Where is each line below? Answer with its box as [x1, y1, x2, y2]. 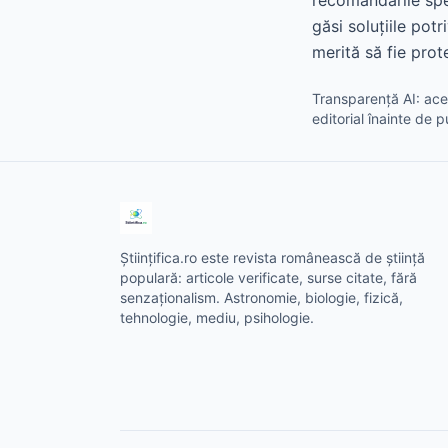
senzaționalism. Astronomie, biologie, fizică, [120, 289, 403, 306]
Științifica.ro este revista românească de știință [120, 249, 425, 266]
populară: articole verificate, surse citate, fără [120, 269, 417, 286]
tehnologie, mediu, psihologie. [120, 309, 314, 326]
